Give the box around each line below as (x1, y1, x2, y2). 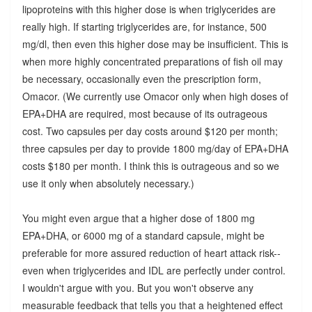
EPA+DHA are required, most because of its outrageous (22, 107, 267, 121)
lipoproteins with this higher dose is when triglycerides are (22, 2, 276, 17)
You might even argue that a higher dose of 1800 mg (22, 211, 255, 226)
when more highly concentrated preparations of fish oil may (22, 54, 283, 69)
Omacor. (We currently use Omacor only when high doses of (22, 89, 288, 104)
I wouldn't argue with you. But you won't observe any (22, 281, 253, 295)
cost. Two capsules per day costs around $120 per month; (22, 124, 278, 139)
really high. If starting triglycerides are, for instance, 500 (22, 19, 267, 34)
